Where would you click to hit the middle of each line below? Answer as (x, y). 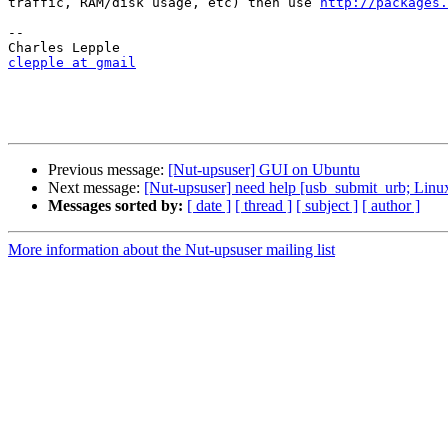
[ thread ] (263, 206)
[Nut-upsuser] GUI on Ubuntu (264, 170)
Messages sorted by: (115, 206)
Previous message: (108, 170)
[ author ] (391, 206)
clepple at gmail (72, 63)
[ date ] (209, 206)
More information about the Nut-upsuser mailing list (171, 250)
